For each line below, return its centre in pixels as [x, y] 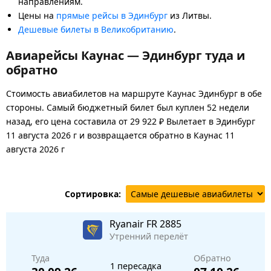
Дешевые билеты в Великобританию [96, 29]
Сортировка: [93, 194]
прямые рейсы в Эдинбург [112, 15]
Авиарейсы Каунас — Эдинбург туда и [126, 55]
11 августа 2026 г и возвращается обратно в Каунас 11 [120, 135]
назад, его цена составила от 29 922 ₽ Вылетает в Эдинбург [131, 121]
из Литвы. [190, 15]
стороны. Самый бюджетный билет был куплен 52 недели [128, 107]
